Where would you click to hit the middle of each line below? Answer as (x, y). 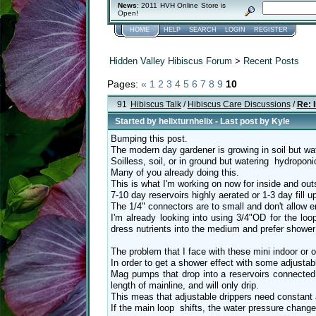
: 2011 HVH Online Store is (181, 6)
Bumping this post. (149, 139)
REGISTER (271, 30)
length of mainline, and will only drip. (185, 286)
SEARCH (203, 30)
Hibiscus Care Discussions (239, 104)
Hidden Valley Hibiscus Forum (171, 61)
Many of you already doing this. (175, 173)
